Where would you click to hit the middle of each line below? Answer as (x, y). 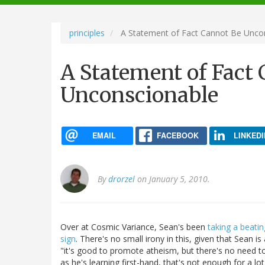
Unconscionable (139, 95)
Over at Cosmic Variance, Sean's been (134, 227)
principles (87, 33)
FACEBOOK (177, 135)
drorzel (122, 179)
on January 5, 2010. (172, 179)
